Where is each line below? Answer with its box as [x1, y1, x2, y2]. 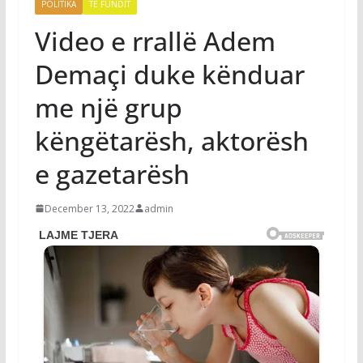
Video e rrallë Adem [34, 23, 275, 58]
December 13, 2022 [44, 201, 135, 216]
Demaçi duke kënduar [34, 56, 305, 92]
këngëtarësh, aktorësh [34, 122, 309, 158]
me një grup [34, 89, 182, 125]
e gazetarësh [34, 156, 190, 191]
